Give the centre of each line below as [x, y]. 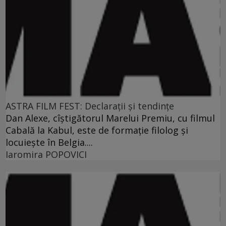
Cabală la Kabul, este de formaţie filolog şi [97, 130]
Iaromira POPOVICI [46, 154]
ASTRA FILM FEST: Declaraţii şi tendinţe [90, 106]
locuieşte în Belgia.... [49, 142]
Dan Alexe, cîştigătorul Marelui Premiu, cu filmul [110, 118]
